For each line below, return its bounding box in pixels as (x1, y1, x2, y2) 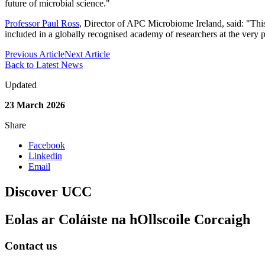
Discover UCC (5, 183, 92, 199)
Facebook (28, 140, 65, 151)
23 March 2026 (5, 100, 65, 111)
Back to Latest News (5, 60, 83, 70)
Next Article (64, 49, 110, 60)
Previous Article (5, 49, 64, 60)
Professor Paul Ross (5, 18, 79, 29)
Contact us (5, 239, 57, 252)
